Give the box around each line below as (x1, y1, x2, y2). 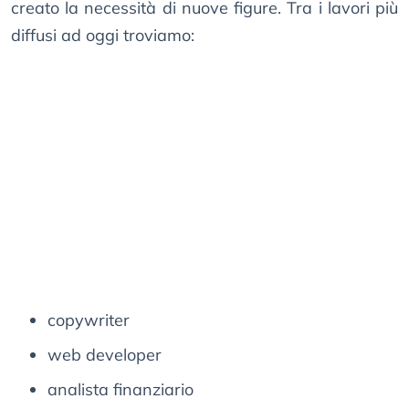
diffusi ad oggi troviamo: (11, 25, 194, 47)
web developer (47, 344, 162, 366)
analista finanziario (47, 379, 194, 401)
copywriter (47, 309, 130, 331)
